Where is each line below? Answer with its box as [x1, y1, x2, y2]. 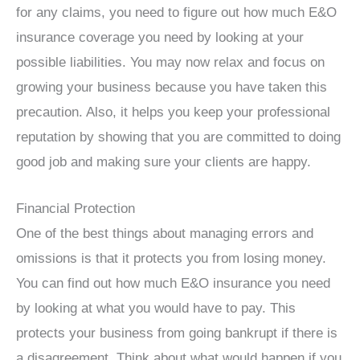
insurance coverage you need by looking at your [16, 29, 304, 45]
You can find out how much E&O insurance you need [16, 275, 330, 291]
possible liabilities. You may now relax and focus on [16, 54, 325, 70]
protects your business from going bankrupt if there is [16, 325, 337, 341]
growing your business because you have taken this [16, 79, 327, 95]
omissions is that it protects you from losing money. [16, 250, 326, 266]
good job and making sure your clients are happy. [16, 153, 311, 170]
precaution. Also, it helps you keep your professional [16, 104, 330, 120]
